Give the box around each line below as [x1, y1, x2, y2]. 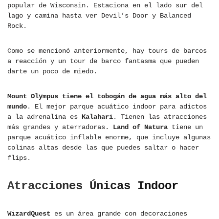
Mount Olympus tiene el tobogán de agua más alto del [7, 92, 207, 101]
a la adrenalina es [7, 113, 82, 121]
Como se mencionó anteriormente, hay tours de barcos [7, 47, 207, 55]
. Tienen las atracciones [113, 113, 207, 121]
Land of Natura [113, 123, 168, 131]
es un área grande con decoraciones [50, 210, 187, 218]
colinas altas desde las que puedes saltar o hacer [7, 144, 199, 152]
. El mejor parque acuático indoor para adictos [27, 103, 207, 111]
